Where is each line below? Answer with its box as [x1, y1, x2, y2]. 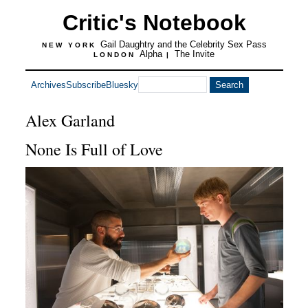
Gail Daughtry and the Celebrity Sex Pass [100, 39, 267, 49]
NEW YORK [41, 41, 100, 49]
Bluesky [105, 79, 138, 90]
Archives [30, 79, 66, 90]
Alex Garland [25, 109, 115, 131]
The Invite [175, 49, 214, 59]
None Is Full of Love [25, 138, 163, 160]
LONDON [93, 51, 140, 58]
